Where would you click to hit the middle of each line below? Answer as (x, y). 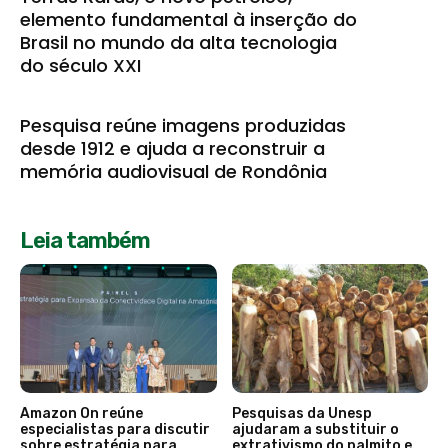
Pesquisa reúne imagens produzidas (183, 125)
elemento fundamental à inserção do (188, 19)
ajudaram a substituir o (315, 430)
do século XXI (80, 65)
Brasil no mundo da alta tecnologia (178, 42)
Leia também (85, 240)
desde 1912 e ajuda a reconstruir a (172, 148)
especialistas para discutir (115, 430)
